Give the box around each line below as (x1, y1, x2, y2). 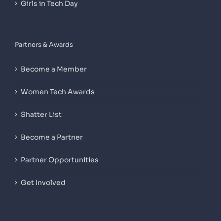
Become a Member (21, 65, 87, 74)
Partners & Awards (15, 40, 73, 49)
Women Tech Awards (21, 87, 95, 97)
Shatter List (21, 110, 62, 119)
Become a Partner (21, 133, 83, 142)
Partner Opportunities (21, 155, 99, 165)
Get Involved (21, 178, 66, 187)
